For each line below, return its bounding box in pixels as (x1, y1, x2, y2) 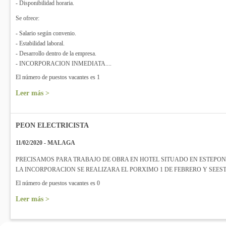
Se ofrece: (16, 15, 39, 22)
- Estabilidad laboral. (16, 40, 65, 47)
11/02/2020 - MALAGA (16, 139, 75, 146)
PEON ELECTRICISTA (16, 122, 89, 129)
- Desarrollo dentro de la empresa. (16, 50, 96, 57)
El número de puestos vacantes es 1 (16, 74, 100, 81)
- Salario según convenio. (16, 30, 76, 37)
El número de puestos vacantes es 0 (16, 180, 100, 187)
